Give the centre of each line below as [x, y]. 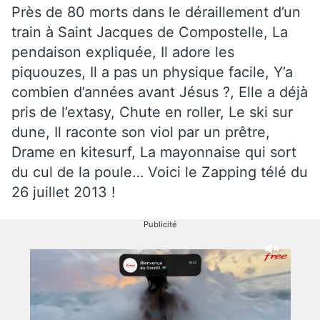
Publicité [160, 224]
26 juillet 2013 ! [64, 192]
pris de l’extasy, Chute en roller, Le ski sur [152, 112]
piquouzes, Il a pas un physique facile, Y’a [152, 72]
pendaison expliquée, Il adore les [123, 52]
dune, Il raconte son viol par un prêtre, [141, 132]
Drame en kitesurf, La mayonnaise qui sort [154, 152]
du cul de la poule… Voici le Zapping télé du [160, 172]
